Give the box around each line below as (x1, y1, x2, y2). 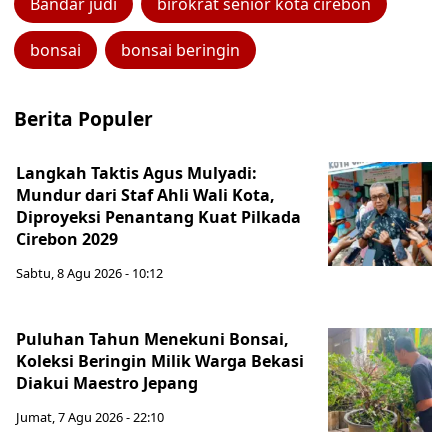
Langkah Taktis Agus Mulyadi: (16, 162, 257, 184)
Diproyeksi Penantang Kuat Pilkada (16, 206, 301, 228)
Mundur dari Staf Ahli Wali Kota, (16, 184, 275, 206)
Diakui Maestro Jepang (16, 372, 198, 394)
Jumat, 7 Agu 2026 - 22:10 (16, 408, 164, 426)
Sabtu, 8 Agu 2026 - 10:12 (16, 264, 163, 282)
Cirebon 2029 (16, 228, 118, 250)
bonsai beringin (121, 39, 240, 61)
